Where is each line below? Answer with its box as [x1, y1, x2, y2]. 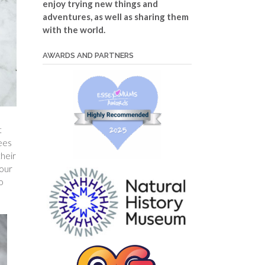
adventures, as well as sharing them [42, 11, 189, 22]
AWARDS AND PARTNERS [42, 50, 134, 60]
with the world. [42, 24, 105, 35]
